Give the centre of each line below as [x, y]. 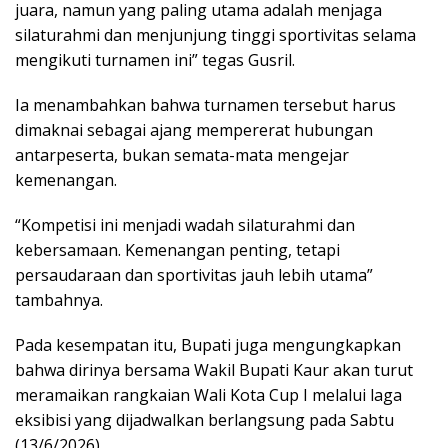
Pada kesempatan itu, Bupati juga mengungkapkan [208, 344]
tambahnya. [59, 299]
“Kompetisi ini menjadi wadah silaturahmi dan [185, 224]
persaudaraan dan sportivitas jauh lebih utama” [194, 274]
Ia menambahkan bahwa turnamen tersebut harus [205, 104]
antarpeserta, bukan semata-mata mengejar [182, 154]
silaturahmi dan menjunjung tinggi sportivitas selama [215, 34]
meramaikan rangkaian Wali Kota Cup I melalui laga [208, 394]
